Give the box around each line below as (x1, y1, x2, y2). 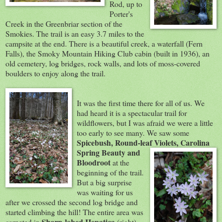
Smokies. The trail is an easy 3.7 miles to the (5, 28, 144, 39)
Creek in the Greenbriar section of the (5, 18, 122, 29)
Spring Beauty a (77, 146, 131, 158)
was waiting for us (77, 186, 133, 197)
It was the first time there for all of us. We (77, 97, 205, 108)
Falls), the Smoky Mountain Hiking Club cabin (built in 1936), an (5, 48, 210, 58)
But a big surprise (77, 176, 132, 187)
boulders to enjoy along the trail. (5, 67, 106, 78)
